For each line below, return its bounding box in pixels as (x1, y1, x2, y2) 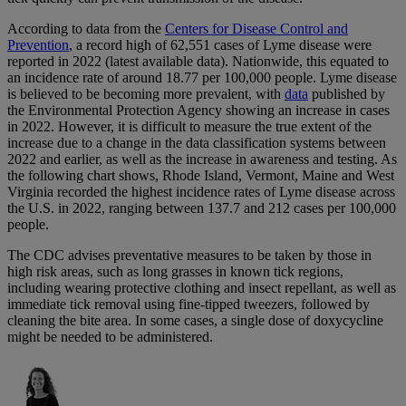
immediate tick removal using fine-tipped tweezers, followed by (7, 296, 370, 313)
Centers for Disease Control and (165, 21, 348, 37)
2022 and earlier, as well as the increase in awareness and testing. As (7, 151, 397, 168)
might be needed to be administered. (7, 329, 213, 345)
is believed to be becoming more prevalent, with (7, 86, 285, 102)
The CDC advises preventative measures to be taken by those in (7, 247, 372, 264)
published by (308, 86, 385, 102)
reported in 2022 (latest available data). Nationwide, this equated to (7, 53, 389, 70)
